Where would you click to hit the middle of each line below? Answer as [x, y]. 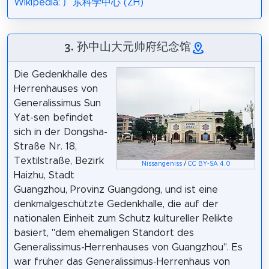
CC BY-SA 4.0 [209, 164]
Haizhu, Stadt [44, 176]
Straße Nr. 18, [45, 147]
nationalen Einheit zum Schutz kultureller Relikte [123, 219]
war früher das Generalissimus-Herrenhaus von [122, 262]
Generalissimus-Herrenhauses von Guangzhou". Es [128, 248]
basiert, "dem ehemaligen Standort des [104, 233]
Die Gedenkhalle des [60, 75]
